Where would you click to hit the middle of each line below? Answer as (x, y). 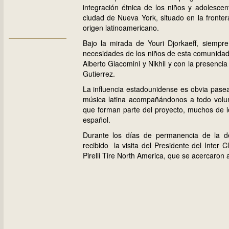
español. (96, 120)
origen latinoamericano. (121, 28)
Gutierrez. (99, 74)
